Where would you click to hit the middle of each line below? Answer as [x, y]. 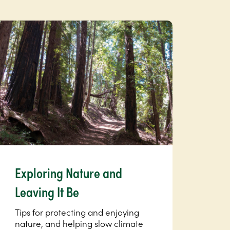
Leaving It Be [47, 191]
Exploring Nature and [69, 172]
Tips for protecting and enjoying [77, 212]
